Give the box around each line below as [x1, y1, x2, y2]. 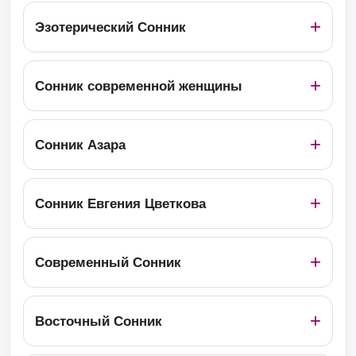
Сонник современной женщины [35, 78, 242, 94]
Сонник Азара [35, 137, 126, 153]
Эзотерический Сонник [35, 19, 186, 35]
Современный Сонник [35, 254, 181, 270]
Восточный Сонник [35, 313, 162, 329]
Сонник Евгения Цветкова [35, 195, 206, 211]
